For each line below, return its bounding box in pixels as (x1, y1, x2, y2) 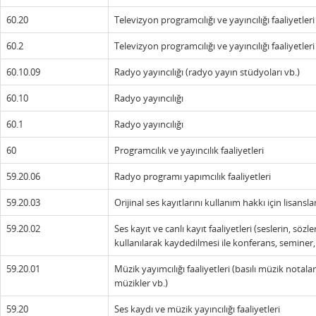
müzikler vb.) (114, 276, 168, 289)
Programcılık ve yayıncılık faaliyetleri (114, 144, 264, 157)
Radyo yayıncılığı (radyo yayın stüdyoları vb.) (114, 66, 300, 78)
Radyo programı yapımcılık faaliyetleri (114, 170, 271, 183)
